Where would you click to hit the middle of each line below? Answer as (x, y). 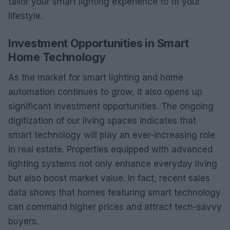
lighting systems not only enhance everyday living (113, 164)
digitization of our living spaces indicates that (102, 120)
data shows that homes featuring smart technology (114, 192)
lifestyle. (25, 16)
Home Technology (57, 57)
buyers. (23, 221)
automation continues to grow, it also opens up (105, 92)
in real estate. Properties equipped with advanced (110, 149)
